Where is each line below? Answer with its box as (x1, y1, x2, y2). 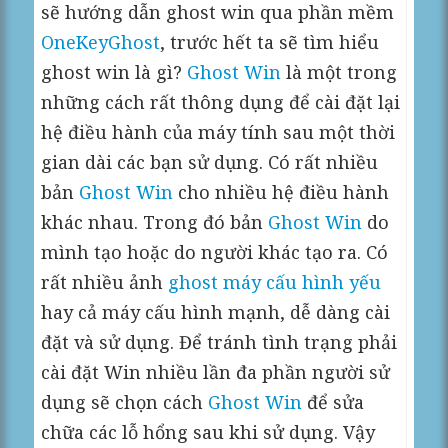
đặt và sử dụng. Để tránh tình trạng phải (41, 330, 398, 354)
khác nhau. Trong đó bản (41, 210, 269, 234)
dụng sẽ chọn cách (41, 390, 209, 414)
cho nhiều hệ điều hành (173, 180, 390, 204)
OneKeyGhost (41, 30, 161, 54)
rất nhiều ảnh (41, 270, 169, 294)
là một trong (281, 60, 398, 84)
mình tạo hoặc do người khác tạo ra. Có (41, 240, 389, 264)
